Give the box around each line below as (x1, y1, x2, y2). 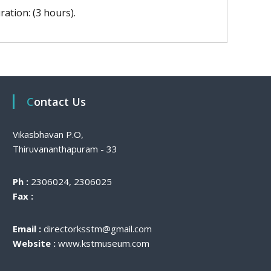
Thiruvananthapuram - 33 (13, 143, 118, 155)
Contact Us (34, 94, 87, 109)
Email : (13, 223, 42, 235)
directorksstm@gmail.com (41, 223, 152, 235)
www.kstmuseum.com (56, 237, 150, 249)
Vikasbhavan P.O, (13, 128, 84, 140)
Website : (13, 237, 56, 249)
